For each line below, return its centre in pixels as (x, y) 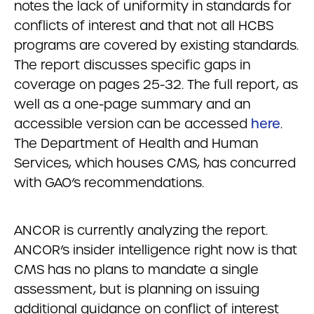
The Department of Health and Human (136, 143)
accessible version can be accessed (132, 124)
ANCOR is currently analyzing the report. (141, 230)
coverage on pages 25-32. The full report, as (156, 84)
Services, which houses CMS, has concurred (155, 163)
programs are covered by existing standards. (156, 45)
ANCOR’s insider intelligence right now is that (156, 250)
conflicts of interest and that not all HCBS (144, 26)
